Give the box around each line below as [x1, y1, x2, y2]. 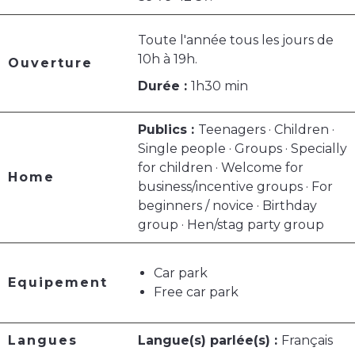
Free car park [154, 284, 239, 300]
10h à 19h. [138, 52, 197, 67]
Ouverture [8, 55, 93, 71]
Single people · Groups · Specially [138, 141, 347, 157]
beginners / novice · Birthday [138, 198, 317, 214]
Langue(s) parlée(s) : [138, 333, 281, 349]
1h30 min [191, 78, 248, 94]
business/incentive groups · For [138, 179, 333, 195]
